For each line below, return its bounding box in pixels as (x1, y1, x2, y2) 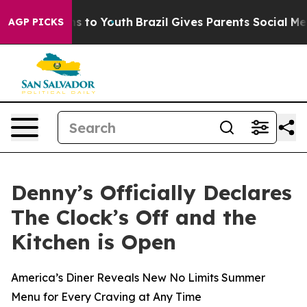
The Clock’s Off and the (11, 204, 256, 230)
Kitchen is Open (11, 229, 176, 255)
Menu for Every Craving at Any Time (11, 290, 201, 304)
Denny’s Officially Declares (11, 180, 292, 206)
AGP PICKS (8, 16, 64, 28)
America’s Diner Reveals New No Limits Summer (11, 271, 265, 284)
